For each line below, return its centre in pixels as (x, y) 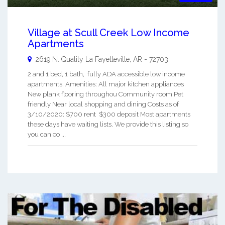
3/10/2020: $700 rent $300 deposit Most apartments (109, 115)
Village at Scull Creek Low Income (108, 33)
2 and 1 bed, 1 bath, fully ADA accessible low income (106, 74)
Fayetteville (112, 60)
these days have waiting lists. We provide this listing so (108, 125)
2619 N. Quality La (64, 60)
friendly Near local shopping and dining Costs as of (103, 104)
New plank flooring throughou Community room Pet (105, 94)
